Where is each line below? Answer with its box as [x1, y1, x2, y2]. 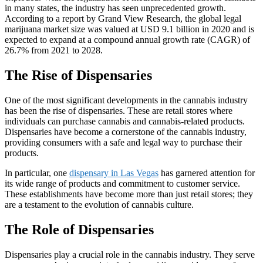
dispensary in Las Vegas [69, 168, 159, 178]
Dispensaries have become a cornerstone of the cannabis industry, [5, 127, 247, 137]
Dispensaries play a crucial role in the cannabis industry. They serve [5, 249, 255, 260]
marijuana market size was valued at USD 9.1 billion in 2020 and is [5, 24, 254, 35]
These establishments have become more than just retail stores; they [5, 189, 253, 200]
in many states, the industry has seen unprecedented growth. [5, 3, 226, 14]
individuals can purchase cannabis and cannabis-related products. [5, 116, 245, 127]
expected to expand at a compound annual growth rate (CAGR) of [5, 35, 250, 45]
